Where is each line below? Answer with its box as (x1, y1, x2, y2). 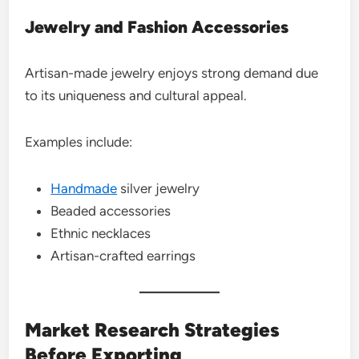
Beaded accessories (50, 202, 171, 219)
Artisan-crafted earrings (50, 247, 196, 264)
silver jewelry (117, 179, 200, 196)
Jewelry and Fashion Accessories (25, 16, 289, 37)
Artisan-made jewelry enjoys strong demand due (25, 64, 319, 81)
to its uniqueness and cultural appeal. (25, 87, 248, 103)
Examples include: (25, 133, 133, 150)
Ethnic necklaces (50, 224, 151, 241)
